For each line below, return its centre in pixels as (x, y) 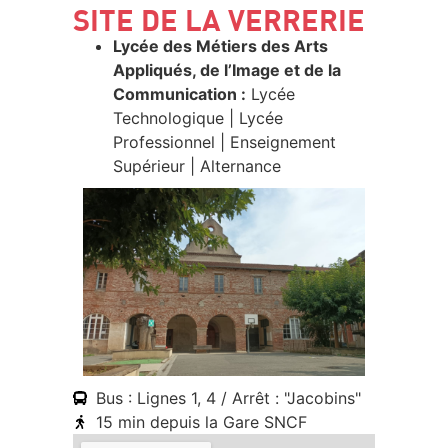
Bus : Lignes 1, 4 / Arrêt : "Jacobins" (228, 398)
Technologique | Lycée (198, 118)
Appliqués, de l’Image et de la (227, 70)
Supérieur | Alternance (197, 166)
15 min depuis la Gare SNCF (201, 422)
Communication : (179, 94)
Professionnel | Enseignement (224, 142)
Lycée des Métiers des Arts (220, 46)
